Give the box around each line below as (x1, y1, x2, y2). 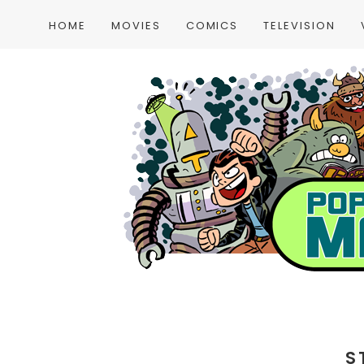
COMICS (185, 18, 239, 33)
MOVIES (110, 18, 161, 33)
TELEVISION (263, 18, 336, 33)
